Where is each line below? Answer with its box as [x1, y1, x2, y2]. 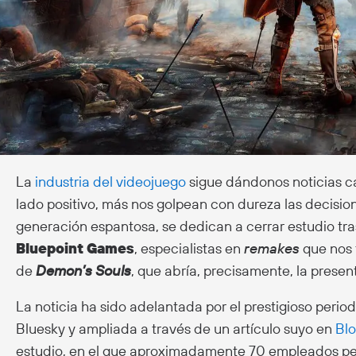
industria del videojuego [35, 172, 186, 191]
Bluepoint [16, 238, 83, 257]
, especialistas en [134, 238, 244, 257]
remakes [244, 238, 300, 257]
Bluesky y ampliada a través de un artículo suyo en [16, 319, 335, 338]
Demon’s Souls [36, 261, 131, 280]
